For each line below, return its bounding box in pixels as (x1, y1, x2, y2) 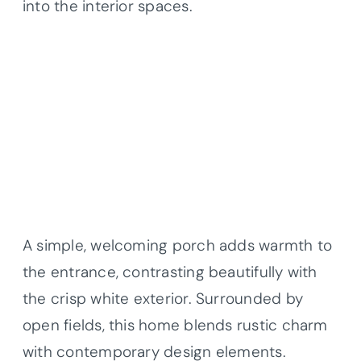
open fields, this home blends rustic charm (23, 315, 328, 336)
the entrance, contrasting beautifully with (23, 262, 317, 283)
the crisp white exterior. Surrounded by (23, 288, 303, 309)
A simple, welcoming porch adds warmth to (23, 235, 333, 256)
